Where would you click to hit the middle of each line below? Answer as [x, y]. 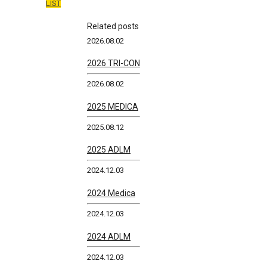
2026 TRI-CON [114, 63]
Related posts [113, 26]
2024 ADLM [109, 236]
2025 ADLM [109, 150]
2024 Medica [111, 193]
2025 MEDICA [113, 106]
